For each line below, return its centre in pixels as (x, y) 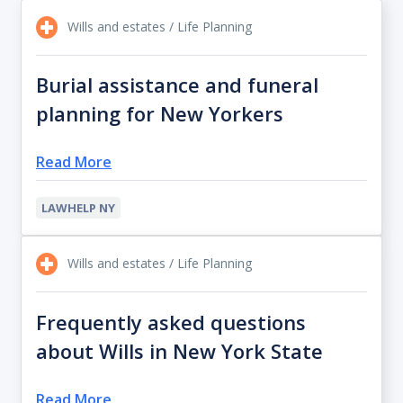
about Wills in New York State (179, 350)
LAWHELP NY (78, 208)
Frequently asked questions (171, 322)
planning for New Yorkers (160, 114)
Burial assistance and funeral (177, 85)
